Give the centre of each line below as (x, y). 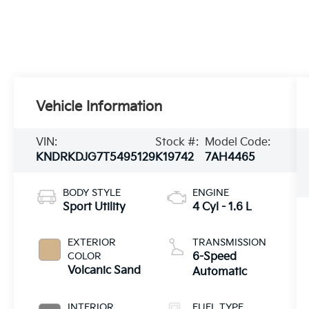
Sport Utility (94, 207)
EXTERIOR (92, 242)
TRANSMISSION (229, 242)
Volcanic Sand (104, 270)
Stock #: (177, 142)
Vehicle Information (99, 107)
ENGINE (210, 192)
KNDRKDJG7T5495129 (96, 157)
